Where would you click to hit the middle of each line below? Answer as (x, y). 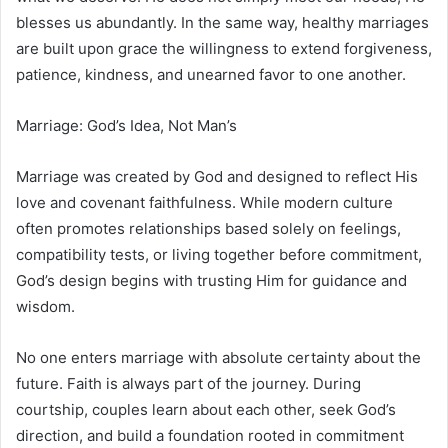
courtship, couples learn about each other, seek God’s (206, 409)
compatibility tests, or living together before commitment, (219, 254)
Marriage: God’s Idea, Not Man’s (126, 125)
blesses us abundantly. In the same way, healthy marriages (222, 22)
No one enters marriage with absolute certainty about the (218, 357)
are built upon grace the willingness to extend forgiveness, (224, 48)
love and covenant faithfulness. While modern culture (204, 202)
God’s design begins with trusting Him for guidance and (211, 280)
